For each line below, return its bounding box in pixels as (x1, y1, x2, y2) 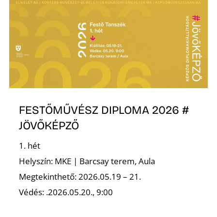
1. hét (19, 139, 41, 151)
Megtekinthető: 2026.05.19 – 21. (19, 170, 141, 182)
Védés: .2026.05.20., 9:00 (19, 186, 113, 198)
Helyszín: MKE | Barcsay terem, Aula (19, 155, 155, 167)
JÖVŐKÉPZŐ (19, 119, 79, 133)
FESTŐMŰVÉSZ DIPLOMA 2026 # (19, 103, 189, 117)
